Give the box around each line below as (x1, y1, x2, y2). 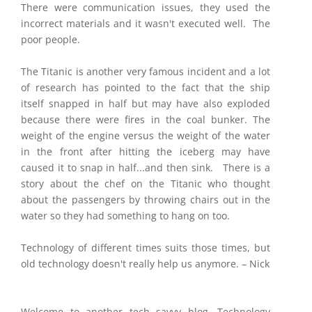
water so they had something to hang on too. (21, 209, 233, 222)
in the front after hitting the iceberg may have (21, 145, 270, 158)
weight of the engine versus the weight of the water (21, 129, 270, 142)
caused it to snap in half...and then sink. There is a (21, 161, 270, 174)
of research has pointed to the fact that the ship (21, 81, 270, 94)
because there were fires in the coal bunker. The (21, 113, 270, 126)
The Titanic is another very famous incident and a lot (21, 65, 270, 78)
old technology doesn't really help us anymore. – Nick (21, 257, 270, 270)
